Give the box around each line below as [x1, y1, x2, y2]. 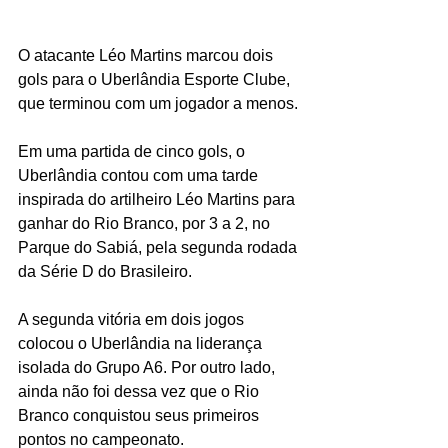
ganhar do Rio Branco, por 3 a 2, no [18, 215, 274, 233]
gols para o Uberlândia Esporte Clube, [18, 71, 294, 89]
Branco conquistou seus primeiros [18, 407, 263, 425]
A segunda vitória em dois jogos [18, 311, 248, 329]
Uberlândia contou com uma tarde [18, 167, 262, 185]
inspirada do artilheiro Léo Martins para [18, 191, 299, 209]
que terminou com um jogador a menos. [18, 95, 298, 113]
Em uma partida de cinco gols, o [18, 143, 249, 161]
